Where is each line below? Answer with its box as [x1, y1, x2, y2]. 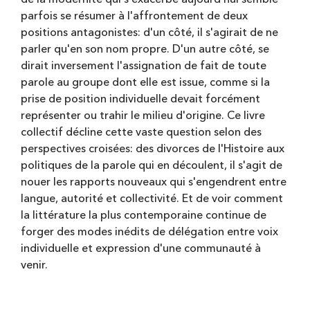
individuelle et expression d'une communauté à [21, 243, 261, 255]
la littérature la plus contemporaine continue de [21, 210, 266, 221]
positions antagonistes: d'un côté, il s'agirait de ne [21, 27, 278, 39]
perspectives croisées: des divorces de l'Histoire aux [21, 143, 284, 155]
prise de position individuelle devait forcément [21, 93, 260, 105]
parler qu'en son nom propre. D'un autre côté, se [21, 44, 269, 55]
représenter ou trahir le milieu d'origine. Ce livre [21, 110, 265, 122]
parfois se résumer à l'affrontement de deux [21, 10, 248, 22]
